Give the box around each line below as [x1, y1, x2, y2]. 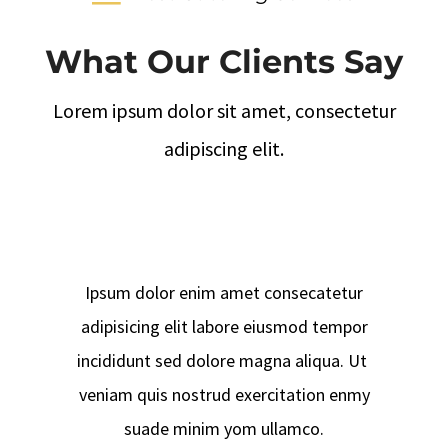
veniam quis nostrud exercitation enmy [78, 383, 370, 407]
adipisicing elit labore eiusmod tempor [80, 315, 368, 339]
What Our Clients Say [45, 42, 403, 82]
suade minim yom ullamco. [124, 417, 324, 441]
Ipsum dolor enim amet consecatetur [85, 281, 363, 305]
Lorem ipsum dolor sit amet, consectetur [52, 98, 396, 124]
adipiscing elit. [164, 136, 284, 162]
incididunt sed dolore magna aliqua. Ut [77, 349, 371, 373]
